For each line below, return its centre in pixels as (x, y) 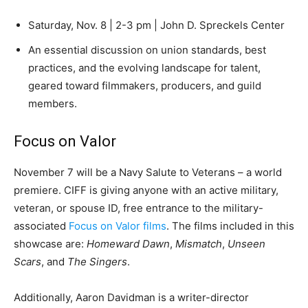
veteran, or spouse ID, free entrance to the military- (139, 208)
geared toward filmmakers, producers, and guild (145, 86)
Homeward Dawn (128, 244)
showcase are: (50, 244)
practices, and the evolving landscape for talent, (144, 68)
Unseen (246, 244)
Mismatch (199, 244)
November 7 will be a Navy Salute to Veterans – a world (148, 173)
